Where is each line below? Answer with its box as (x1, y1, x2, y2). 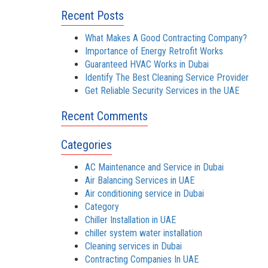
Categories (61, 137, 112, 152)
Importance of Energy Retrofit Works (85, 45, 223, 57)
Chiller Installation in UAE (85, 214, 176, 226)
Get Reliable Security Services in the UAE (85, 84, 239, 96)
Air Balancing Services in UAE (85, 174, 194, 186)
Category (85, 200, 119, 212)
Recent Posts (61, 8, 124, 23)
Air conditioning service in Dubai (85, 187, 204, 199)
